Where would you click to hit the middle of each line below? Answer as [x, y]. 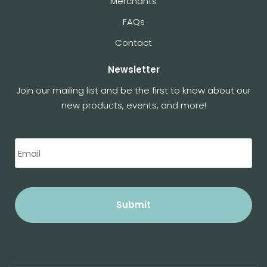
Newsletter [133, 70]
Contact [133, 43]
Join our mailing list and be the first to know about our [133, 91]
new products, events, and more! [133, 105]
